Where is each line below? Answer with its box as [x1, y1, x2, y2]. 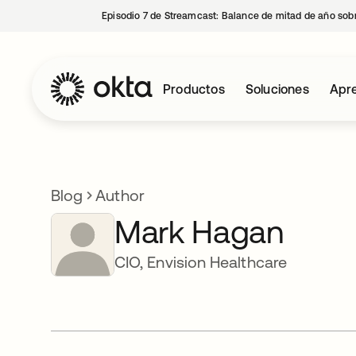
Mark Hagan [114, 214, 284, 250]
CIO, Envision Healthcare [114, 253, 287, 271]
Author [95, 186, 145, 204]
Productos [163, 82, 225, 96]
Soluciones [245, 82, 309, 96]
